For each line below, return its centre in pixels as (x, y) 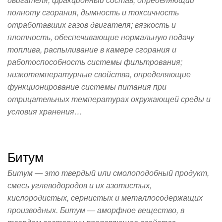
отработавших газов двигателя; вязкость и (92, 25)
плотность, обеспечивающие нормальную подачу (101, 37)
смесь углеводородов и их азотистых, (80, 185)
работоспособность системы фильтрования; (95, 62)
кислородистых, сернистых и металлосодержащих (105, 197)
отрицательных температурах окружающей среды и (109, 99)
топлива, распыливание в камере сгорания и (92, 49)
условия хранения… (45, 111)
